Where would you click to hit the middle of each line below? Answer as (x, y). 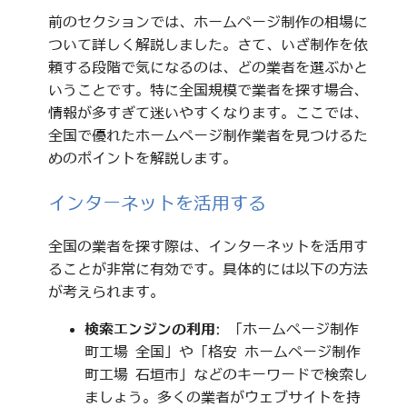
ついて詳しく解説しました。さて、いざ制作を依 (208, 44)
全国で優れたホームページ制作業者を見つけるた (208, 135)
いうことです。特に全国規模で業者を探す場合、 (208, 89)
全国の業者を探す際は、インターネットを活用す (208, 246)
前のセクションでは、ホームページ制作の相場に (208, 21)
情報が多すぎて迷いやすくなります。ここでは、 (208, 112)
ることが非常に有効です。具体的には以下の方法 (208, 268)
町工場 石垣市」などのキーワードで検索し (226, 374)
